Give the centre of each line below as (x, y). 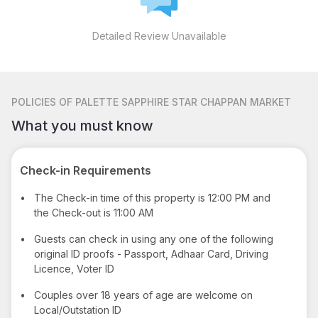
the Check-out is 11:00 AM (94, 212)
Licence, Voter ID (74, 268)
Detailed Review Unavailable (159, 35)
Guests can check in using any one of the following (154, 238)
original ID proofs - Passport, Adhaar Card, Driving (151, 253)
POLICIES (34, 102)
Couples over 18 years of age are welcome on (143, 295)
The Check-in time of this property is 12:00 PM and (152, 197)
